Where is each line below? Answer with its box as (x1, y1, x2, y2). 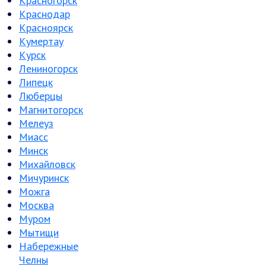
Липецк (19, 75, 53, 89)
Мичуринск (19, 171, 69, 185)
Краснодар (19, 7, 70, 21)
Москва (19, 198, 54, 212)
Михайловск (19, 157, 75, 171)
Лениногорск (19, 62, 78, 75)
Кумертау (19, 34, 64, 48)
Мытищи (19, 226, 59, 239)
